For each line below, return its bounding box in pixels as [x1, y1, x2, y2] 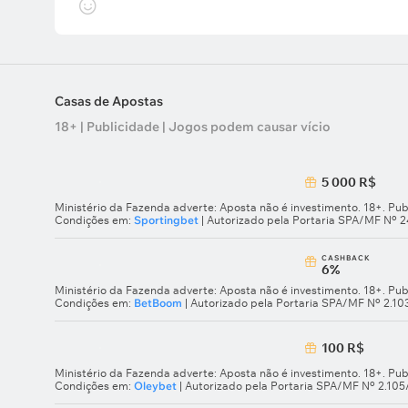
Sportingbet [134, 213, 199, 227]
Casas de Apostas [55, 93, 163, 109]
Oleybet [134, 379, 177, 393]
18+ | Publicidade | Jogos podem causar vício [55, 118, 331, 135]
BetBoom [134, 296, 182, 310]
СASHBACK [321, 252, 372, 262]
